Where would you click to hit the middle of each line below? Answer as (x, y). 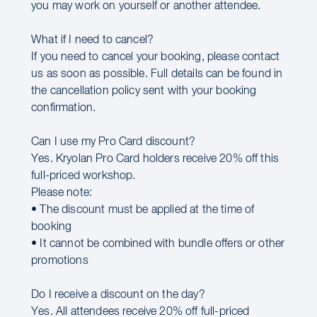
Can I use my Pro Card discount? (114, 142)
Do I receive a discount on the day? (118, 295)
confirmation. (64, 108)
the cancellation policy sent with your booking (144, 91)
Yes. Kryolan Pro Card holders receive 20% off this (155, 159)
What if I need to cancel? (93, 40)
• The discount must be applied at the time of (143, 210)
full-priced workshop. (83, 176)
